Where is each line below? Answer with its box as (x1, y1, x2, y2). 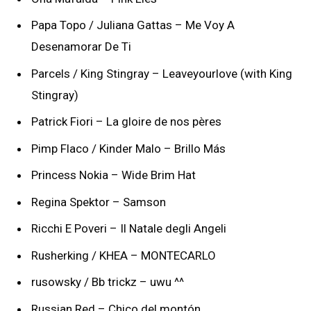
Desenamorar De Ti (31, 40, 131, 54)
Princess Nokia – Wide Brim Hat (31, 168, 196, 183)
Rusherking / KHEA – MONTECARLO (31, 248, 216, 262)
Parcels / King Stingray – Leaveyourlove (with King (31, 66, 292, 81)
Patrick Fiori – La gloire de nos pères (31, 115, 221, 129)
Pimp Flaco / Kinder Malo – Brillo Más (31, 141, 226, 155)
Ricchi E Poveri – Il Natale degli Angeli (31, 221, 226, 236)
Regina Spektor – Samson (31, 194, 166, 209)
